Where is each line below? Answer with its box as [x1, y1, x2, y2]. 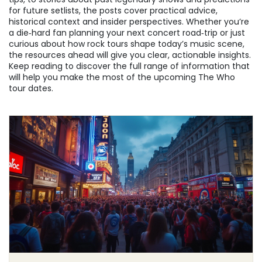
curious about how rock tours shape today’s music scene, [9, 38, 244, 50]
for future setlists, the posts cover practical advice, [9, 5, 218, 16]
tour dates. [9, 82, 53, 94]
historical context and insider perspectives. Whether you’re [9, 16, 249, 27]
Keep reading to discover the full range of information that [9, 60, 250, 72]
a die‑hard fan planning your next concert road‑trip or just [9, 27, 245, 39]
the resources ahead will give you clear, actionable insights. [9, 49, 251, 61]
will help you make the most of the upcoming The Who [9, 71, 235, 83]
